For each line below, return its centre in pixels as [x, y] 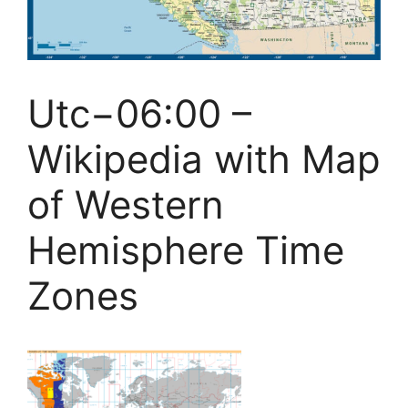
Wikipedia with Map [204, 159]
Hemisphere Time [186, 250]
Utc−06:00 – [139, 113]
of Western [126, 204]
